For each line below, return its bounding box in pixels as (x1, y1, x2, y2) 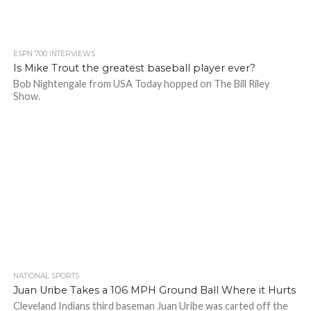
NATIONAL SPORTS (12, 271, 79, 280)
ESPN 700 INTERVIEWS (12, 49, 95, 58)
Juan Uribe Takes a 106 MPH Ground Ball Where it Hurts (12, 284, 296, 296)
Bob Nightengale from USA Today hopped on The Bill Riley (12, 78, 269, 90)
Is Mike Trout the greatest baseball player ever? (12, 62, 255, 74)
